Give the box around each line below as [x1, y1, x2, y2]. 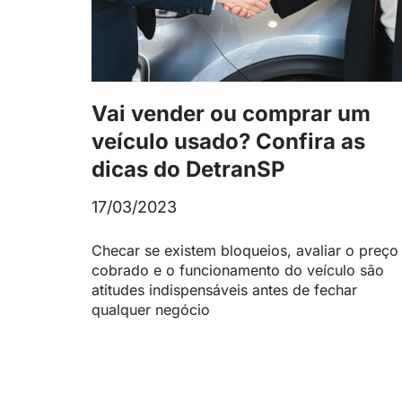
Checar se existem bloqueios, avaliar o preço [92, 240, 398, 259]
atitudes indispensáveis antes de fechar [92, 280, 357, 299]
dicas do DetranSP [92, 155, 285, 182]
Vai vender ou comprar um [92, 100, 371, 127]
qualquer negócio [92, 300, 210, 319]
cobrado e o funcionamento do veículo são [92, 260, 384, 279]
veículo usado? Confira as [92, 127, 365, 154]
